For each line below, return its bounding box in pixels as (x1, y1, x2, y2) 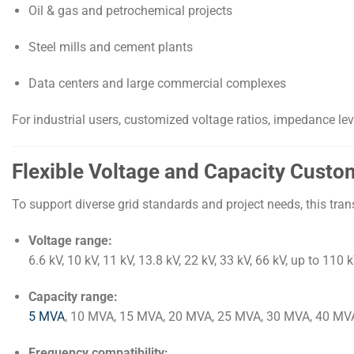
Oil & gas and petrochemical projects (28, 3, 232, 19)
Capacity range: (28, 288, 118, 304)
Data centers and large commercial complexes (28, 75, 286, 91)
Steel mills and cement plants (28, 40, 193, 55)
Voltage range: (28, 233, 112, 249)
